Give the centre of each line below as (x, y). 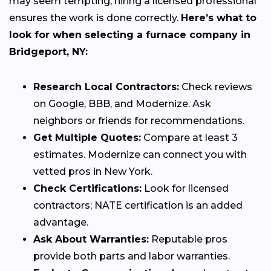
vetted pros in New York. (93, 172)
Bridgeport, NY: (48, 52)
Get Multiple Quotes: (87, 138)
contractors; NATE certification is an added (138, 206)
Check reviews (216, 87)
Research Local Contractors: (106, 87)
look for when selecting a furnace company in (130, 35)
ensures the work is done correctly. (95, 18)
